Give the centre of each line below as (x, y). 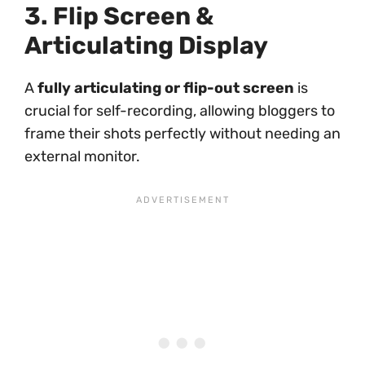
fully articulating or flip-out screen (166, 88)
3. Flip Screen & (119, 17)
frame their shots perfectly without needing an (182, 134)
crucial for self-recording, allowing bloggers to (180, 111)
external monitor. (82, 157)
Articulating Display (146, 46)
